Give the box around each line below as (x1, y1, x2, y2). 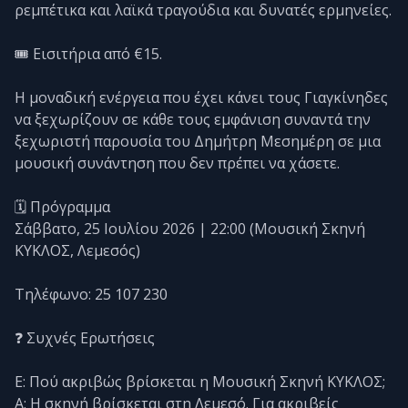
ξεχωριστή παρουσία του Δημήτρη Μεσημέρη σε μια (15, 130, 381, 151)
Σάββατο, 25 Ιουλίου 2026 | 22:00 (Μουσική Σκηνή (15, 218, 365, 239)
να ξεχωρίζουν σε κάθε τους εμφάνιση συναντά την (15, 108, 371, 129)
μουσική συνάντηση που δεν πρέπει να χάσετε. (15, 152, 340, 173)
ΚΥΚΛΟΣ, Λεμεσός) (15, 240, 140, 260)
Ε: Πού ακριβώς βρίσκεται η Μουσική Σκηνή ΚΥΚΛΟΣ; (15, 371, 385, 392)
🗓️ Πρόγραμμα (15, 196, 110, 217)
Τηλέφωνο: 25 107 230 (15, 283, 168, 304)
